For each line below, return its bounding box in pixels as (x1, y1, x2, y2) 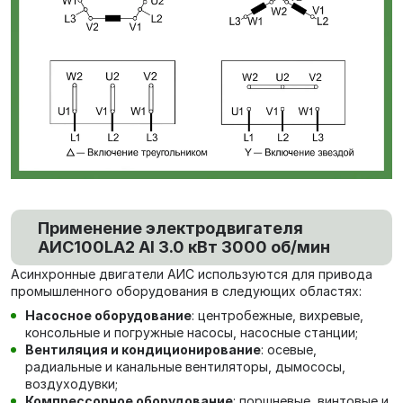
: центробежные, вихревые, (192, 307, 363, 323)
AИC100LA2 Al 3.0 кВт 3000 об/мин (38, 237, 330, 256)
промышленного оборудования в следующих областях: (11, 282, 362, 299)
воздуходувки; (25, 375, 118, 391)
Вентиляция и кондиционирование (25, 341, 261, 357)
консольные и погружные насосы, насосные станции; (25, 324, 358, 340)
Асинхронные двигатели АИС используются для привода (11, 265, 372, 282)
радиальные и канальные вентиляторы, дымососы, (25, 358, 345, 374)
